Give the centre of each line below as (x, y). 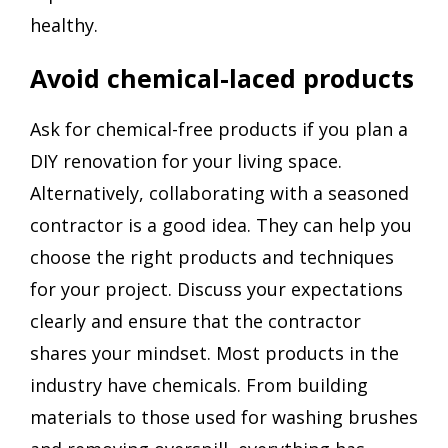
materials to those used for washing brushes (224, 417)
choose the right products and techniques (212, 257)
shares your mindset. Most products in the (214, 353)
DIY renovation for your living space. (186, 161)
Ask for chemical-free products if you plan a (219, 129)
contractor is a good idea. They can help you (221, 225)
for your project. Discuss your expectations (216, 289)
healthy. (64, 25)
